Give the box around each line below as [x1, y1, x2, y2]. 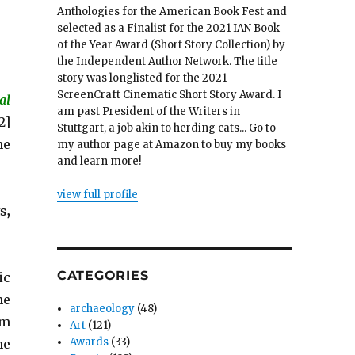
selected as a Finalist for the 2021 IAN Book [56, 21, 280, 36]
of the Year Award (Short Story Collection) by [56, 38, 285, 52]
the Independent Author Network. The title [56, 55, 277, 69]
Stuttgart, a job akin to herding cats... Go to [56, 121, 276, 136]
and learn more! [56, 155, 141, 169]
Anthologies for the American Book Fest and [56, 5, 287, 19]
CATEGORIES [56, 268, 149, 284]
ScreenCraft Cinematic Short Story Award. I [56, 88, 281, 102]
